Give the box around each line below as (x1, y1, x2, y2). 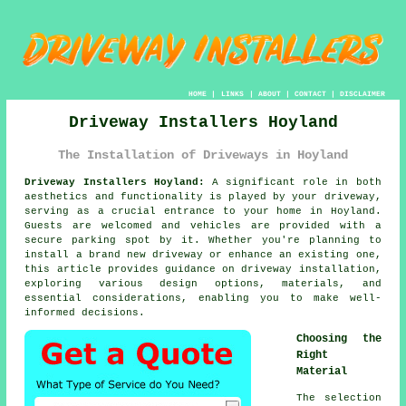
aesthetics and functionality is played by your (24, 191, 324, 203)
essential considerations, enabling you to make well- (24, 293, 382, 304)
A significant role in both (204, 177, 382, 188)
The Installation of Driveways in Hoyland (58, 147, 348, 162)
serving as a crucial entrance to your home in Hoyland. (24, 206, 382, 217)
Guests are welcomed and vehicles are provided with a (24, 220, 382, 232)
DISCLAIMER (339, 89, 385, 98)
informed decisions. (24, 307, 146, 319)
